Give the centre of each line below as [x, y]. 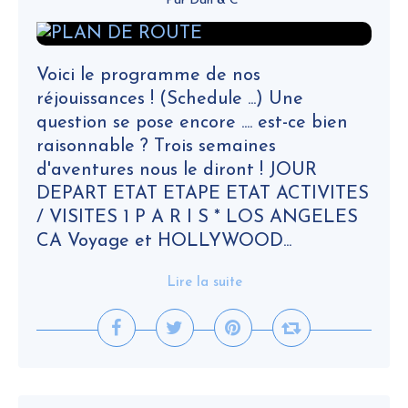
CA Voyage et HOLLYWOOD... [164, 241]
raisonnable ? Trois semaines [156, 147]
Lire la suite [204, 283]
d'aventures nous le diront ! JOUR [177, 170]
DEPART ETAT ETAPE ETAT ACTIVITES [203, 194]
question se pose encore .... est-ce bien [192, 123]
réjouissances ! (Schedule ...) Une [170, 99]
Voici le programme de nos [148, 76]
